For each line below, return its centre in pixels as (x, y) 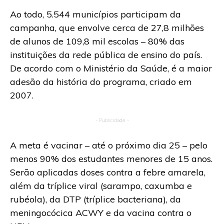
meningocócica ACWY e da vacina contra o (101, 212)
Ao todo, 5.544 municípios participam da (95, 14)
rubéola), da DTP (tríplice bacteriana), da (95, 199)
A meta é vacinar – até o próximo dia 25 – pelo (109, 145)
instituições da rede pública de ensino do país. (106, 54)
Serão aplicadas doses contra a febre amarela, (108, 172)
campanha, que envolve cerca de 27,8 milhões (107, 27)
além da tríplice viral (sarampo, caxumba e (101, 185)
